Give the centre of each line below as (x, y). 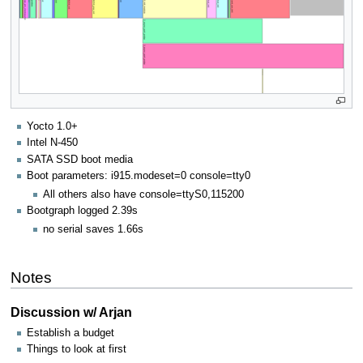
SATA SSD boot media (80, 159)
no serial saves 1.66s (94, 229)
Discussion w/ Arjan (71, 312)
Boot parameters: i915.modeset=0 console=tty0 (139, 175)
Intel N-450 (52, 143)
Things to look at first (77, 350)
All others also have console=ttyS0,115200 (144, 194)
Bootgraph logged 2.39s (82, 211)
